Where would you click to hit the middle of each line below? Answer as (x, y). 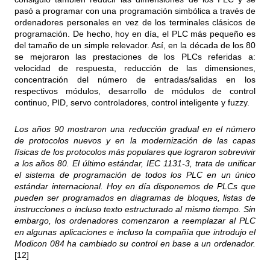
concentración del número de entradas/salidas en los (135, 80)
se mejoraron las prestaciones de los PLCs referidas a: (135, 57)
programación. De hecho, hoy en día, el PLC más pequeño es (135, 34)
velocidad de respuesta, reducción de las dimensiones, (135, 68)
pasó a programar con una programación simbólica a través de (135, 11)
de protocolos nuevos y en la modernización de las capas (135, 141)
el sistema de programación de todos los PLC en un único (135, 175)
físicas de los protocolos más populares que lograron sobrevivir (135, 152)
